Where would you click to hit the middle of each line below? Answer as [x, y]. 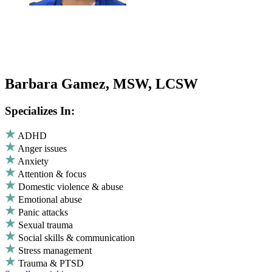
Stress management [55, 251]
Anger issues [42, 149]
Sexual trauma [46, 225]
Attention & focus [52, 174]
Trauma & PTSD [51, 263]
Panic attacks [43, 212]
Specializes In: [40, 110]
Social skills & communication [76, 238]
